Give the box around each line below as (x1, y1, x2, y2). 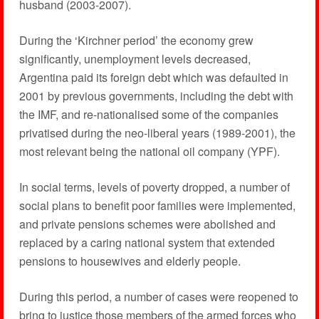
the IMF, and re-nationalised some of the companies (19, 106, 278, 123)
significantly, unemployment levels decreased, (19, 51, 251, 68)
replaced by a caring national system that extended (19, 234, 275, 251)
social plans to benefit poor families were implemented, (19, 197, 296, 214)
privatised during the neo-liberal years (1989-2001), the (19, 125, 296, 142)
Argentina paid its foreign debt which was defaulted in (19, 69, 288, 86)
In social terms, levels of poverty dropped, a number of (19, 179, 290, 196)
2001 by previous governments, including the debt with (19, 88, 293, 105)
